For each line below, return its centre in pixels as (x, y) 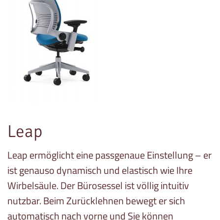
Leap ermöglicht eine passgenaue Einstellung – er (110, 155)
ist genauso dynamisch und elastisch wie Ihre (100, 170)
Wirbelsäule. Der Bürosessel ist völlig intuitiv (98, 186)
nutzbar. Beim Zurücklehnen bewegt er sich (96, 201)
